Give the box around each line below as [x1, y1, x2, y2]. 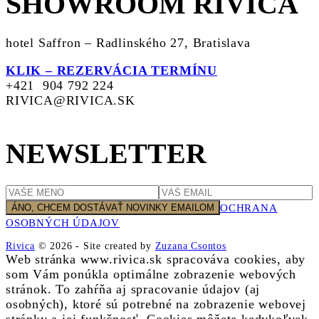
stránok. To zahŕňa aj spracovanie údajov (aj [6, 282, 261, 297]
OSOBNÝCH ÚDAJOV [6, 217, 120, 229]
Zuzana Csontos [155, 240, 226, 252]
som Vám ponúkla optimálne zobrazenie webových [6, 267, 296, 282]
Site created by [80, 240, 155, 252]
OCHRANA [220, 202, 278, 214]
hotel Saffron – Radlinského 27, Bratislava [6, 36, 251, 51]
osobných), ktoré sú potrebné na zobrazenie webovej [6, 297, 306, 312]
